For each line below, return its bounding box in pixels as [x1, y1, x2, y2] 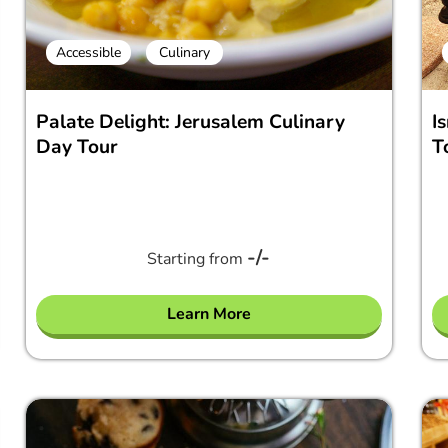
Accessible [55, 43, 121, 62]
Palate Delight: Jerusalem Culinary [35, 109, 345, 135]
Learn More [166, 303, 251, 325]
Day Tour [35, 134, 118, 160]
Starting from [147, 248, 248, 270]
